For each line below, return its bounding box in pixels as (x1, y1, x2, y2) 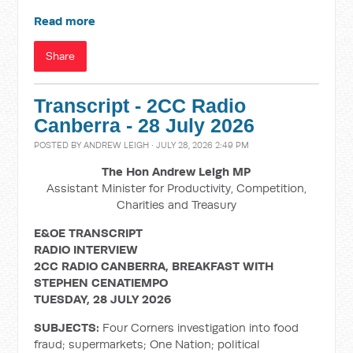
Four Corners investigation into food (102, 320, 299, 335)
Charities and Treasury (116, 197, 236, 212)
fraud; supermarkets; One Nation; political (34, 336, 261, 351)
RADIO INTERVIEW (34, 242, 139, 257)
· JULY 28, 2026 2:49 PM (149, 139, 250, 150)
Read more (34, 13, 96, 28)
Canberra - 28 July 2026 (34, 115, 255, 136)
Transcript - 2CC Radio (34, 95, 247, 117)
